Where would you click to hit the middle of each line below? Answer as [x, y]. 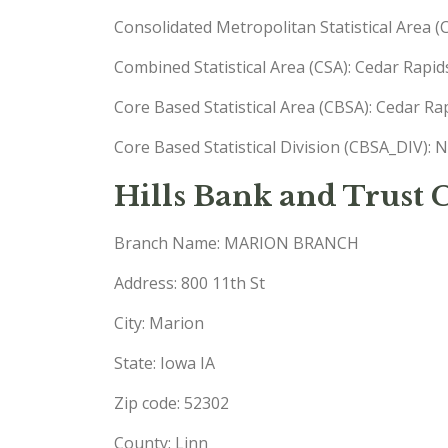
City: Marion [159, 323]
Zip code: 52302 [171, 403]
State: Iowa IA [164, 363]
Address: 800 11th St [189, 283]
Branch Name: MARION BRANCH [236, 243]
